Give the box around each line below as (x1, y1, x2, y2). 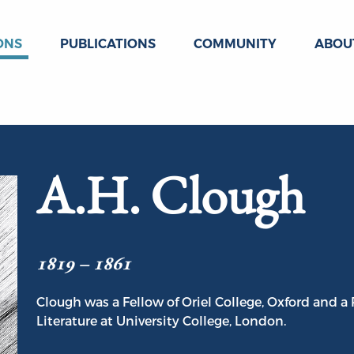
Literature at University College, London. (36, 313, 286, 329)
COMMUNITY (194, 36, 277, 51)
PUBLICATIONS (60, 36, 156, 51)
